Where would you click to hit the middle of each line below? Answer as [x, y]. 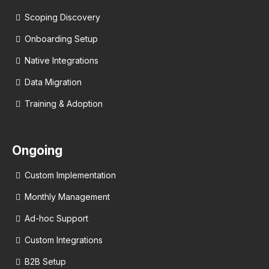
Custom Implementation [70, 175]
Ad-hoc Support [56, 219]
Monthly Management [67, 197]
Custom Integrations [64, 240]
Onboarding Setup [61, 39]
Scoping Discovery [62, 17]
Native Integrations [62, 61]
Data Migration [53, 82]
